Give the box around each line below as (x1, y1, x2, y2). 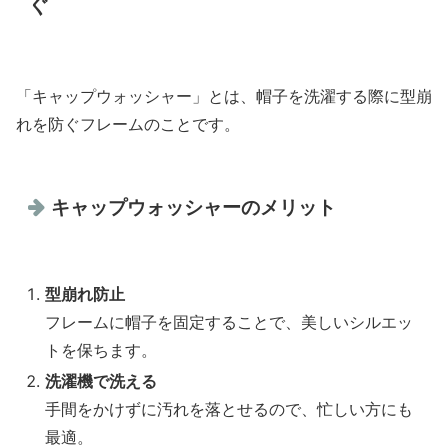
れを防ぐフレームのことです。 (16, 114, 240, 135)
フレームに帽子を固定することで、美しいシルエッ (45, 311, 414, 332)
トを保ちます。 (45, 339, 158, 360)
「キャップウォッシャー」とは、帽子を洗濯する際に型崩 (16, 86, 432, 107)
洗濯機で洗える (45, 370, 158, 391)
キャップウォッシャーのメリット (51, 194, 337, 219)
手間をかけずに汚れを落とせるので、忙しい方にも (45, 398, 414, 419)
